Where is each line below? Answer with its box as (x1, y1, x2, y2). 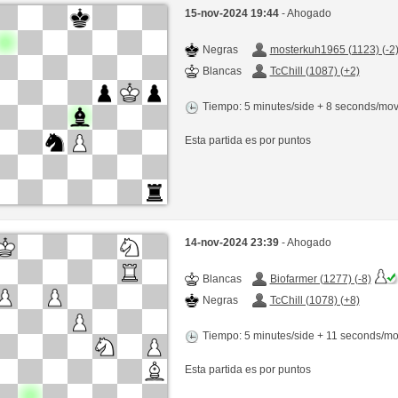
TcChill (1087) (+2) (269, 64, 360, 77)
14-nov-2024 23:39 (184, 236, 282, 250)
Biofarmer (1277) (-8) (269, 273, 371, 286)
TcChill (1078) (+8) (269, 294, 360, 307)
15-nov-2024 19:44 (184, 6, 282, 20)
